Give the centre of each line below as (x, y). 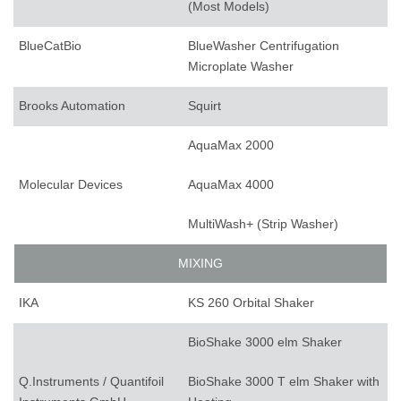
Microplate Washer (241, 67)
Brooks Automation (72, 106)
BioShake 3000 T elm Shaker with (284, 382)
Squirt (205, 106)
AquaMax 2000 (231, 145)
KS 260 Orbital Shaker (251, 303)
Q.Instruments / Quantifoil (91, 382)
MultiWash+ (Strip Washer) (263, 224)
